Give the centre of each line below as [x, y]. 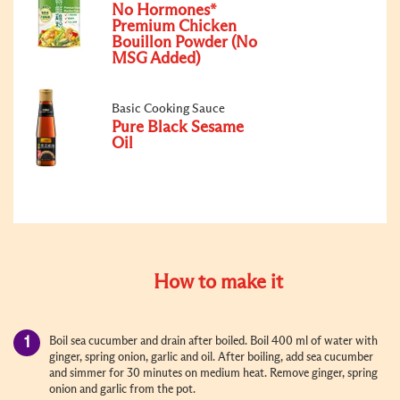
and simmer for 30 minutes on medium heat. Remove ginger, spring [213, 373]
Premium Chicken [174, 26]
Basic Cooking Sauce [168, 108]
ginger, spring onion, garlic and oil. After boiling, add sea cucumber [211, 357]
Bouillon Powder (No [184, 42]
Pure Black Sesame [178, 127]
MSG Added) [156, 58]
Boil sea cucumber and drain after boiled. [150, 341]
